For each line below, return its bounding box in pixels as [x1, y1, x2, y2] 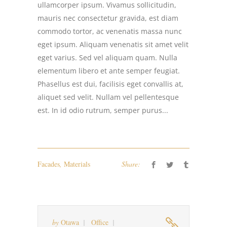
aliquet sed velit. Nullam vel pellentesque [37, 92, 179, 102]
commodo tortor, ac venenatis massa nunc [37, 26, 182, 36]
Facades [37, 159, 60, 169]
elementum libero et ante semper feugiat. [37, 66, 180, 75]
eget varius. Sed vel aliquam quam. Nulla [37, 53, 177, 62]
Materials [64, 159, 90, 169]
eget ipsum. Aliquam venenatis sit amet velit [37, 40, 188, 49]
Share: [122, 159, 140, 169]
